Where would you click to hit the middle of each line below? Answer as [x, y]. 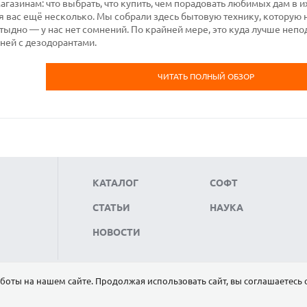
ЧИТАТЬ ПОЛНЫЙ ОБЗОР [206, 77]
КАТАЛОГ [115, 183]
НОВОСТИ [116, 233]
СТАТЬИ [111, 208]
